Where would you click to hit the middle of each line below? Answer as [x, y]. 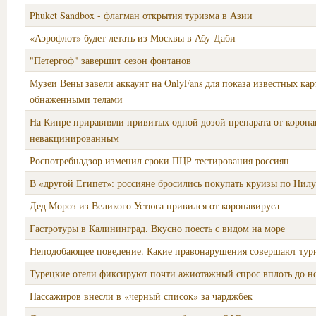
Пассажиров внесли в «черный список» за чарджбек [141, 296]
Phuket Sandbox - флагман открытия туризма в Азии [141, 15]
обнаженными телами [76, 99]
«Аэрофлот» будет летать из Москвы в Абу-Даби [133, 38]
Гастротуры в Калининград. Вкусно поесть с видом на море [157, 228]
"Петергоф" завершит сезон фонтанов [110, 60]
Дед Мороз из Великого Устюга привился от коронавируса [154, 206]
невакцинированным [74, 138]
